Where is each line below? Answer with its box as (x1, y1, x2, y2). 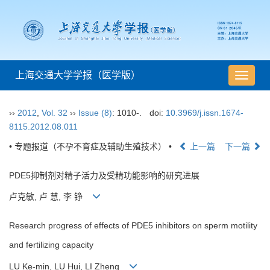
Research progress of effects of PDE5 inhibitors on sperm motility (9, 221, 257, 231)
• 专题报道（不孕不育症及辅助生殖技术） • (9, 142, 172, 152)
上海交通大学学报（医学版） (15, 70, 140, 81)
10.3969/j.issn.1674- (165, 108, 243, 118)
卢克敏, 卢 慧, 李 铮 (9, 192, 92, 202)
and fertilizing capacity (9, 240, 93, 250)
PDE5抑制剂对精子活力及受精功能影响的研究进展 (9, 171, 199, 181)
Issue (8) (78, 108, 112, 118)
